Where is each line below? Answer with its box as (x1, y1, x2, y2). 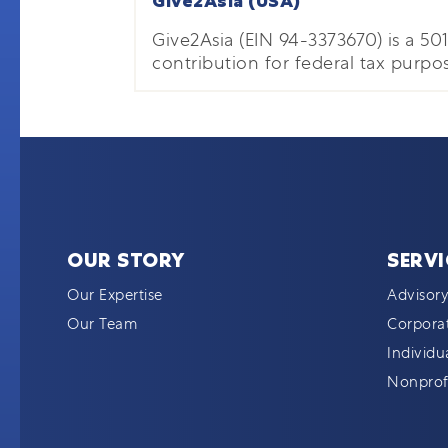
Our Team (67, 314, 138, 334)
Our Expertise (67, 285, 163, 305)
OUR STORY (67, 247, 185, 273)
